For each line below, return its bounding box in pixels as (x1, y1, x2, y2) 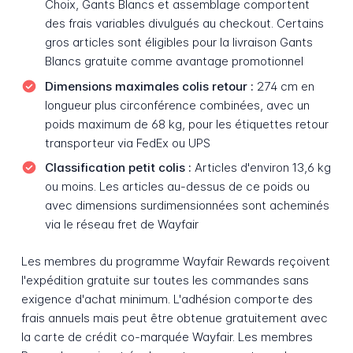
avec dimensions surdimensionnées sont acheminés (44, 198, 329, 214)
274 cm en (253, 78, 314, 94)
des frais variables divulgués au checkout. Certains (44, 15, 324, 31)
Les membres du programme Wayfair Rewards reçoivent (20, 253, 330, 269)
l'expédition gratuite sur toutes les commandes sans (20, 272, 309, 288)
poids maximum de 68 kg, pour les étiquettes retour (44, 116, 329, 132)
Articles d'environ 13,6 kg (191, 160, 331, 176)
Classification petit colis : (44, 160, 191, 176)
